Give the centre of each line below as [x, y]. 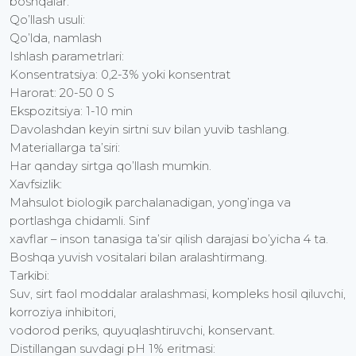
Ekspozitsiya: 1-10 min [71, 112]
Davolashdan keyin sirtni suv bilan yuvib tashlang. [149, 130]
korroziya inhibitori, [63, 313]
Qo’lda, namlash [56, 39]
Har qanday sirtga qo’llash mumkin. [110, 166]
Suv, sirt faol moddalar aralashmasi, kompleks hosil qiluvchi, [178, 294]
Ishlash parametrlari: [67, 57]
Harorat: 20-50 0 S [62, 93]
